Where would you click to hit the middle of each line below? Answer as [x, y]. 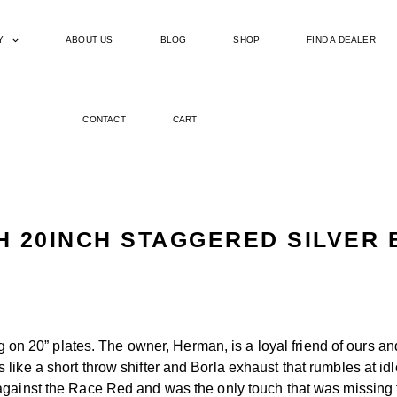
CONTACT [104, 119]
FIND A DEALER [341, 39]
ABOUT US [89, 39]
